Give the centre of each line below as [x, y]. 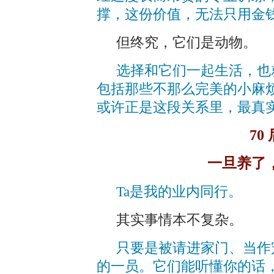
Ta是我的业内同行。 [179, 191]
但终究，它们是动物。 [187, 42]
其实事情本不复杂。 [180, 220]
